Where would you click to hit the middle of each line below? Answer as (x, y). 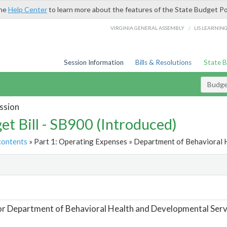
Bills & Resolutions (164, 62)
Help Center (28, 9)
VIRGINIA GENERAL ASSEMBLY (148, 28)
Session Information (93, 62)
